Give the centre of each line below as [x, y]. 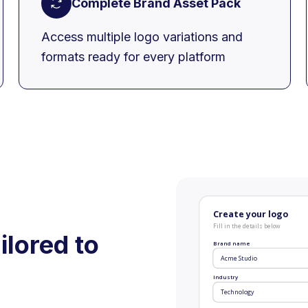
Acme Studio [239, 258]
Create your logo [250, 214]
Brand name [231, 243]
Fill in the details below [246, 225]
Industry [225, 277]
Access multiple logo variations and [142, 36]
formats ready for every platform [133, 56]
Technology [238, 292]
